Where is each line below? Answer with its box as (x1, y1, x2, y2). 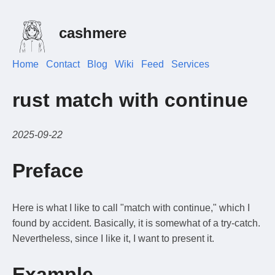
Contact (46, 59, 80, 70)
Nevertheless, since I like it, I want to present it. (12, 233, 214, 244)
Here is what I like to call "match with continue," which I (12, 202, 250, 213)
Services (171, 59, 209, 70)
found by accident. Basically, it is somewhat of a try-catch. (12, 217, 260, 228)
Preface (12, 160, 83, 182)
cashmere (59, 25, 126, 42)
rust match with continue (12, 88, 248, 111)
